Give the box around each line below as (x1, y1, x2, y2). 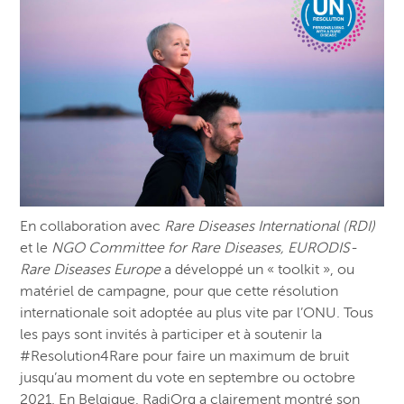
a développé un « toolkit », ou (164, 262, 355, 279)
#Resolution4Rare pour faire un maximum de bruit (20, 348, 350, 365)
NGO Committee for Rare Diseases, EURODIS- (51, 240, 358, 257)
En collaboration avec (20, 218, 165, 235)
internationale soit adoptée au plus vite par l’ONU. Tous (20, 305, 374, 322)
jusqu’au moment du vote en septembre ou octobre (20, 370, 356, 387)
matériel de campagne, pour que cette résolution (20, 283, 339, 300)
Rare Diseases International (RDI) (164, 218, 376, 235)
